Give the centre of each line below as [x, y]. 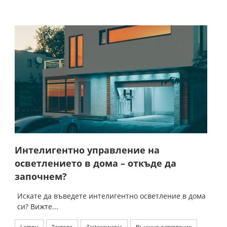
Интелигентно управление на [87, 150]
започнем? [41, 177]
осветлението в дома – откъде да [96, 163]
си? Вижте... [38, 207]
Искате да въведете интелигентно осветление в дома [111, 196]
